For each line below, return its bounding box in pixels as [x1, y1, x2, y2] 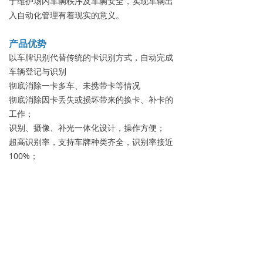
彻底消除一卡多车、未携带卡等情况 [9, 80, 143, 91]
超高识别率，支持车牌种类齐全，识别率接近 [9, 136, 173, 147]
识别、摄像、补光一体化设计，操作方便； [9, 122, 165, 133]
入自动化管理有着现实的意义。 [9, 9, 124, 21]
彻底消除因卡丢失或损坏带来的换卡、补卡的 [9, 94, 173, 105]
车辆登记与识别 [9, 66, 66, 77]
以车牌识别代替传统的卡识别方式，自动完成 [9, 52, 173, 63]
